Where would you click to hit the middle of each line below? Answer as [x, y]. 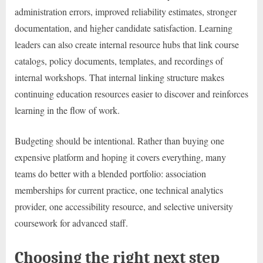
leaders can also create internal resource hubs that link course [127, 44]
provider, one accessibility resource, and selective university [124, 206]
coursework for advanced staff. [71, 222]
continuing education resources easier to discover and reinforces [131, 93]
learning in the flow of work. [67, 110]
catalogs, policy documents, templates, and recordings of [119, 60]
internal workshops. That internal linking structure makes [119, 77]
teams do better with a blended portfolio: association [110, 173]
